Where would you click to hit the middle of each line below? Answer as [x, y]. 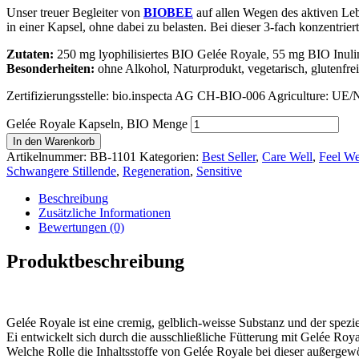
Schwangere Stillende [61, 171]
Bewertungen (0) [81, 227]
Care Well [287, 156]
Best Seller [229, 156]
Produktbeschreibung [95, 261]
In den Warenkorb [54, 141]
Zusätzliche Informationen [105, 212]
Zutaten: [30, 54]
